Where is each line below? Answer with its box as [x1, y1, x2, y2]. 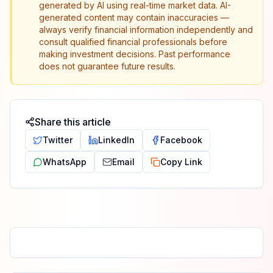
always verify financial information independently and [39, 24, 253, 35]
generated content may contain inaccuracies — [39, 12, 229, 23]
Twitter [43, 135, 73, 145]
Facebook [160, 135, 202, 145]
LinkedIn [98, 135, 135, 145]
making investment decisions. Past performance [39, 49, 230, 59]
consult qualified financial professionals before [39, 37, 227, 47]
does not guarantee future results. [39, 61, 175, 71]
